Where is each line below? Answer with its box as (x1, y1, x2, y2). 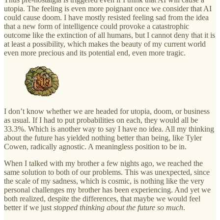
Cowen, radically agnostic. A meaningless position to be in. (4, 142, 187, 151)
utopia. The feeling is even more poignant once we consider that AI (4, 4, 212, 13)
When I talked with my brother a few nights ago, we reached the (4, 159, 203, 168)
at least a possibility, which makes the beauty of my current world (4, 40, 206, 49)
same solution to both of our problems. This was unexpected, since (4, 168, 210, 177)
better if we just (4, 203, 54, 212)
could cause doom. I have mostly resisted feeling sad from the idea (4, 13, 209, 22)
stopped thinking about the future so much (54, 203, 183, 212)
